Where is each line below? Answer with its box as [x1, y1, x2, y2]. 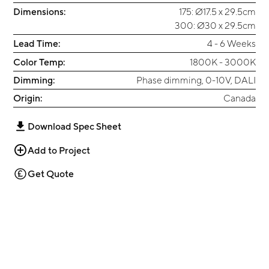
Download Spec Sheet [28, 121, 121, 132]
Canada [223, 92, 256, 104]
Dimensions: [13, 5, 66, 17]
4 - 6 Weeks [207, 38, 256, 49]
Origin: [13, 92, 43, 104]
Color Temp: [13, 56, 65, 67]
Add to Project [28, 144, 90, 156]
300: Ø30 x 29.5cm [174, 19, 256, 31]
